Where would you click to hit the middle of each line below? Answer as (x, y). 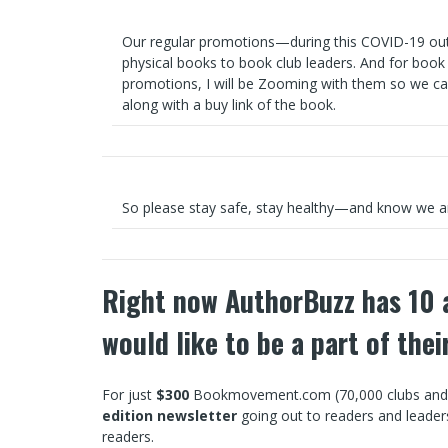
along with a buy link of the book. (229, 104)
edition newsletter (171, 415)
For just (129, 394)
